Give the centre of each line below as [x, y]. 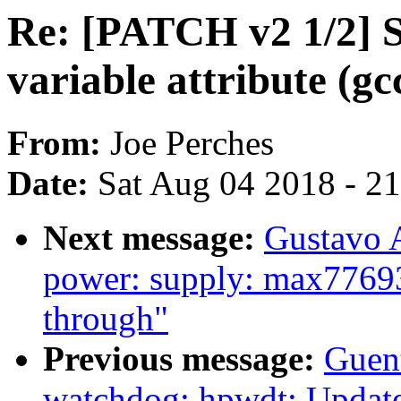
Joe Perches [192, 143]
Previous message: [183, 359]
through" [106, 319]
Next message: [154, 238]
